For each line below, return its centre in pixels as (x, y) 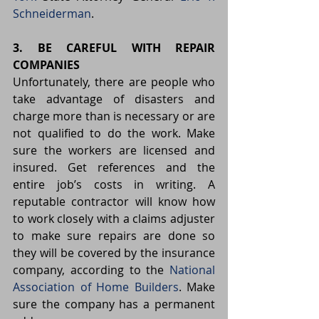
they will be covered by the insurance (114, 253)
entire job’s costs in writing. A (114, 185)
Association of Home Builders (96, 287)
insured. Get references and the (114, 168)
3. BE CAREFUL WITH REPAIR (114, 48)
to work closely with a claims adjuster (114, 219)
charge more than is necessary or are (114, 116)
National (192, 270)
